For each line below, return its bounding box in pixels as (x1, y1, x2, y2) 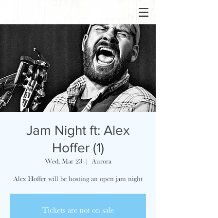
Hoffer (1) (52, 140, 104, 155)
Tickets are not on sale (42, 205, 114, 214)
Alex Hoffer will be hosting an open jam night (13, 175, 143, 182)
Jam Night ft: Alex (26, 123, 130, 138)
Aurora (91, 157, 111, 165)
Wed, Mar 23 (44, 157, 82, 165)
